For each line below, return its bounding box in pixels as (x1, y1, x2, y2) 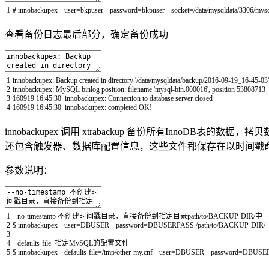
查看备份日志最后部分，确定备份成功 (5, 29, 168, 40)
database (150, 94, 175, 103)
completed (108, 103, 139, 112)
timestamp (27, 211, 56, 220)
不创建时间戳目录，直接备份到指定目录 (58, 211, 187, 220)
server (175, 94, 195, 103)
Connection (108, 94, 142, 103)
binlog (82, 85, 101, 94)
